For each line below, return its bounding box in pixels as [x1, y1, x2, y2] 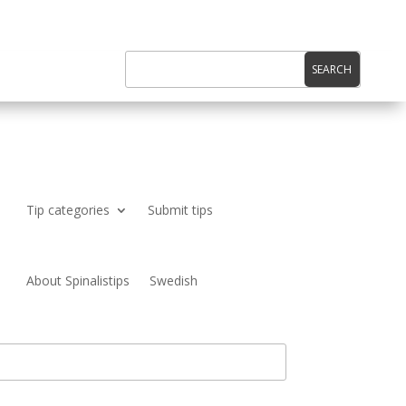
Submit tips [148, 200, 214, 218]
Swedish [150, 272, 198, 290]
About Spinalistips [26, 272, 130, 290]
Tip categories [26, 200, 111, 218]
